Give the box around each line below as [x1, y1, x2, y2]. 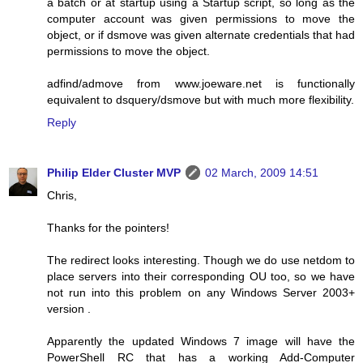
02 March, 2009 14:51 [205, 165, 318, 179]
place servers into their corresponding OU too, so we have [47, 269, 355, 283]
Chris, [47, 188, 77, 202]
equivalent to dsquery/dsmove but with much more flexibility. [47, 92, 354, 106]
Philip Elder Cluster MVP [47, 165, 181, 179]
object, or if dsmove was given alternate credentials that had [47, 28, 355, 41]
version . [47, 301, 91, 315]
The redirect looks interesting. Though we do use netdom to [47, 253, 355, 267]
